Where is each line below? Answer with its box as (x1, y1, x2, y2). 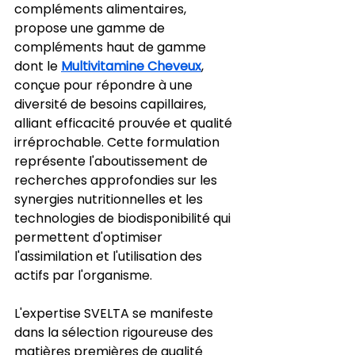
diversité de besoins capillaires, (14, 94, 209, 113)
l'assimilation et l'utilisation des (14, 246, 205, 265)
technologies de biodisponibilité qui (14, 208, 234, 227)
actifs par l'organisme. (14, 265, 152, 284)
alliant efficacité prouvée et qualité (14, 113, 235, 132)
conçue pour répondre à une (14, 75, 196, 94)
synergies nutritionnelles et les (14, 189, 206, 208)
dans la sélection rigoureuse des (14, 323, 216, 342)
